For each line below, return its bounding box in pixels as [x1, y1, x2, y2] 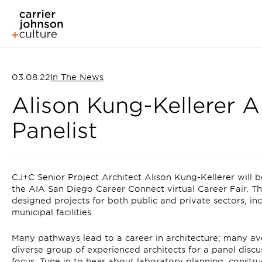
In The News [50, 71, 104, 82]
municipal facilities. [12, 206, 94, 217]
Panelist [12, 117, 97, 142]
